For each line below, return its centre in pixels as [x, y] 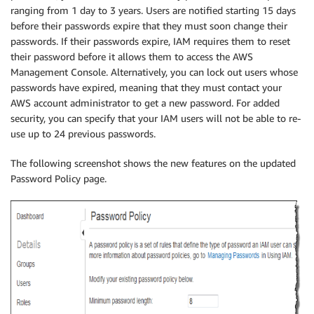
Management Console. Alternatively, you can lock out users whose [154, 71]
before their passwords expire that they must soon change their [149, 25]
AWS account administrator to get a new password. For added [145, 102]
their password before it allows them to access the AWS [132, 56]
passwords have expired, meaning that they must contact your [146, 87]
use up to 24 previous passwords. [83, 133]
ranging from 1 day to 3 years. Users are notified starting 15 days [153, 10]
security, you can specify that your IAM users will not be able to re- [156, 118]
